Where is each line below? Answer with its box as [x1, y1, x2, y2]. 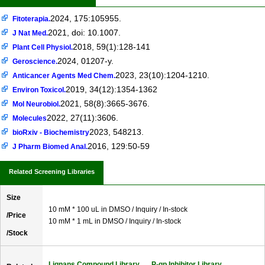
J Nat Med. [12, 29, 49, 37]
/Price [7, 211, 26, 219]
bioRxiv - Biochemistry [12, 128, 90, 136]
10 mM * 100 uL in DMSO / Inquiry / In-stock [49, 205, 188, 214]
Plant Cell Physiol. [12, 43, 73, 51]
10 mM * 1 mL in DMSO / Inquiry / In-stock [49, 216, 181, 225]
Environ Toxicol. [12, 86, 66, 93]
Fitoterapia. [12, 15, 51, 22]
